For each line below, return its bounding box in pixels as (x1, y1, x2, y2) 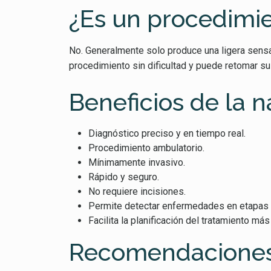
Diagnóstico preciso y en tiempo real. (88, 128, 246, 139)
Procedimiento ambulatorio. (88, 142, 204, 154)
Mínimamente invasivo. (88, 157, 185, 168)
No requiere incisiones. (88, 186, 186, 197)
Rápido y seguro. (88, 171, 159, 183)
